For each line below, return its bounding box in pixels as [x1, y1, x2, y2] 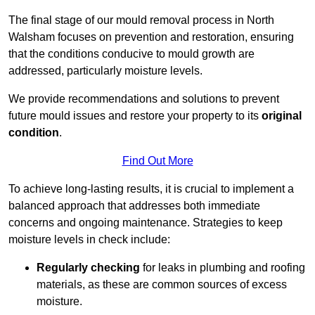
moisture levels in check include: [8, 233, 170, 246]
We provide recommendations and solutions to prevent [8, 93, 279, 105]
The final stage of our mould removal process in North [8, 14, 274, 27]
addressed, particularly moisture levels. [8, 65, 202, 77]
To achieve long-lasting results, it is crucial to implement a [8, 183, 294, 195]
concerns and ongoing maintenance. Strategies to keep [8, 217, 283, 229]
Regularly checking [37, 262, 140, 274]
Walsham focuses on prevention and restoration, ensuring [8, 31, 294, 44]
